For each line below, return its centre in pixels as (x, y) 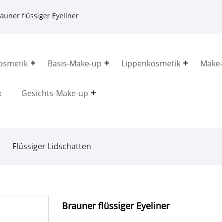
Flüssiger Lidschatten (52, 146)
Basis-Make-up (74, 63)
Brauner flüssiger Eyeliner (116, 205)
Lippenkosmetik (151, 63)
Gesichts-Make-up (55, 93)
